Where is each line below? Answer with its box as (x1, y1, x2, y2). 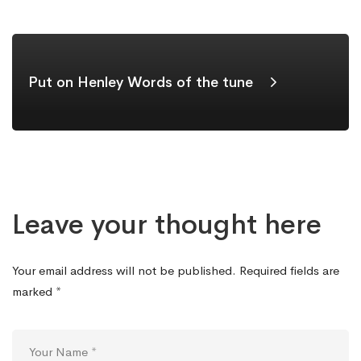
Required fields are (236, 262, 339, 278)
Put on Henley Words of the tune (28, 73, 253, 91)
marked (12, 283, 56, 299)
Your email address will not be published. (12, 262, 236, 278)
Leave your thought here (12, 206, 322, 242)
